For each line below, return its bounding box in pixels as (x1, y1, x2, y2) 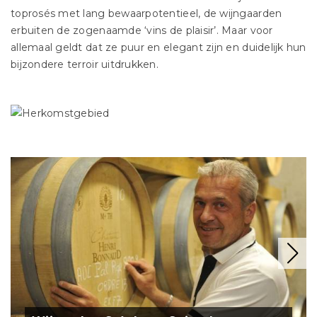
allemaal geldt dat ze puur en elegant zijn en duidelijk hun (11, 41, 306, 54)
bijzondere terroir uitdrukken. (11, 58, 158, 71)
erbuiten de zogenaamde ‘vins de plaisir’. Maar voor (11, 24, 273, 37)
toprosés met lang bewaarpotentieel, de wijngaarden (11, 7, 282, 20)
